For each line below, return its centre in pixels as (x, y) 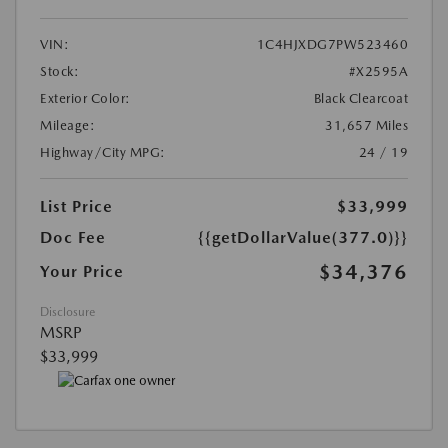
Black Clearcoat (360, 99)
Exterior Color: (85, 99)
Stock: (59, 72)
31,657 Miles (366, 126)
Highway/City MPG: (103, 153)
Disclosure (67, 312)
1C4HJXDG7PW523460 (332, 45)
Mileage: (67, 126)
